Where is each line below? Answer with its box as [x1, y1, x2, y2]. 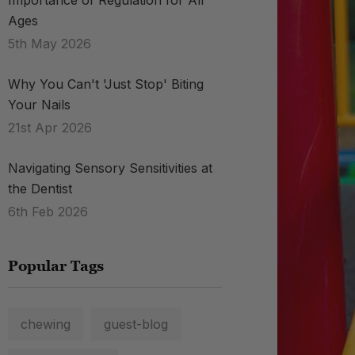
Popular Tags [8, 258, 104, 274]
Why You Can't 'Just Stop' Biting [8, 76, 204, 92]
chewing [21, 316, 71, 332]
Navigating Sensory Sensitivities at [8, 160, 212, 176]
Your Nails [8, 97, 71, 113]
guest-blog [104, 316, 168, 332]
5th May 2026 [8, 36, 91, 52]
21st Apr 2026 [8, 120, 92, 136]
